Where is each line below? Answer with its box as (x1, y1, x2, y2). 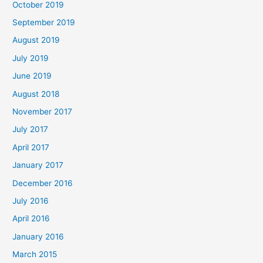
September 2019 (12, 18, 76, 28)
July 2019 (12, 53, 49, 63)
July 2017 (12, 124, 49, 134)
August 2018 (12, 89, 60, 99)
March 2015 (12, 249, 58, 259)
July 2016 (12, 196, 49, 206)
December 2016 (12, 178, 73, 188)
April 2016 (12, 214, 50, 224)
